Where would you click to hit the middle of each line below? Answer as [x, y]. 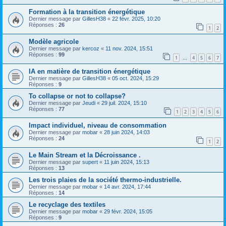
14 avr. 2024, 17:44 [127, 186]
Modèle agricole [54, 41]
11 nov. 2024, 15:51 [129, 48]
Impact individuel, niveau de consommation [98, 126]
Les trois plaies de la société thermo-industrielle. [105, 180]
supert [90, 162]
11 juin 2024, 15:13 [127, 162]
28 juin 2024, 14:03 [127, 132]
